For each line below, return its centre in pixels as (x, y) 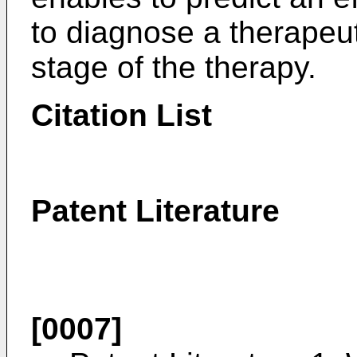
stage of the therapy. (174, 68)
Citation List (122, 116)
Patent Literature (155, 211)
